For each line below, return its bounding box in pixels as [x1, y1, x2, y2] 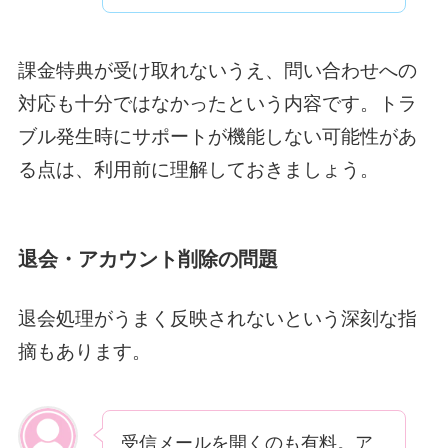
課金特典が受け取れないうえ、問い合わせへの [17, 60, 417, 82]
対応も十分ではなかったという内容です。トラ [17, 93, 417, 115]
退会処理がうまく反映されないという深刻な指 [17, 308, 417, 330]
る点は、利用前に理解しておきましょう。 [17, 159, 379, 181]
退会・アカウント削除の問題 [17, 247, 278, 270]
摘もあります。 [17, 341, 151, 363]
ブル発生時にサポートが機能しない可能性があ [17, 126, 417, 148]
